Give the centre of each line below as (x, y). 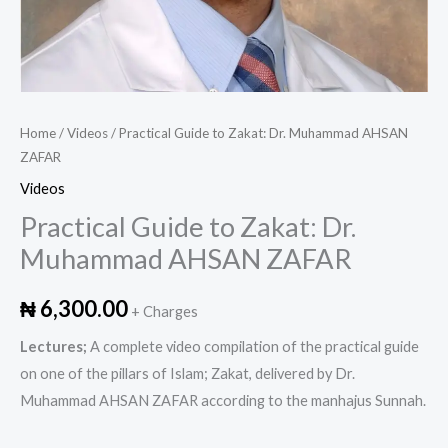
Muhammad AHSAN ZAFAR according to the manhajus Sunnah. (223, 401)
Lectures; (53, 347)
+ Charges (164, 311)
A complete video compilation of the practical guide (253, 347)
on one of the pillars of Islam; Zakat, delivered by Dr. (187, 374)
